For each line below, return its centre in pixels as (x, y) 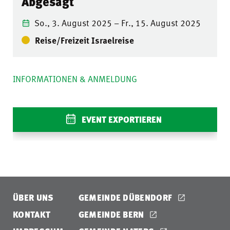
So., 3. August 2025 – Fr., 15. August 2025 (118, 23)
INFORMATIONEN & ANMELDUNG (75, 79)
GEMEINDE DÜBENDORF (126, 197)
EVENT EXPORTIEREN (121, 119)
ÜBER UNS (33, 197)
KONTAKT (32, 214)
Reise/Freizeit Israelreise (84, 40)
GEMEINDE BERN (112, 214)
